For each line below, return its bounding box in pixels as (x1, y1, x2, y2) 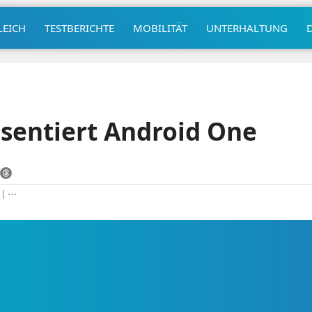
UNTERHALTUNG (205, 20, 288, 35)
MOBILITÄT (132, 20, 187, 35)
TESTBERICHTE (44, 20, 114, 35)
